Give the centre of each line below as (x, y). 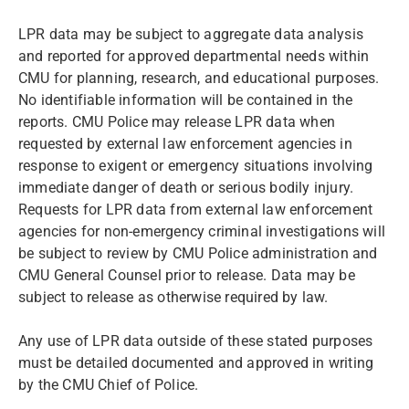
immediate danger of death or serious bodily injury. (186, 188)
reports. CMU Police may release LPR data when (177, 122)
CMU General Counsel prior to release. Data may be (187, 275)
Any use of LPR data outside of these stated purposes (196, 341)
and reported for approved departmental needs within (194, 56)
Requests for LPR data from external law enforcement (196, 210)
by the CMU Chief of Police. (112, 385)
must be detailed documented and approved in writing (196, 363)
